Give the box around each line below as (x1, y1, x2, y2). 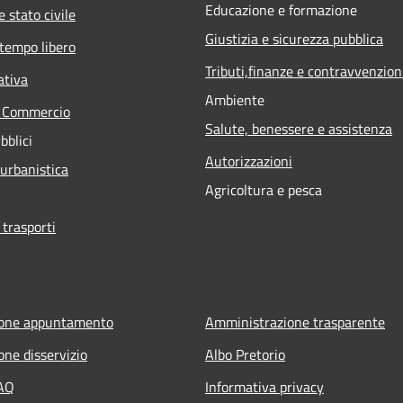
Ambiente (205, 88, 264, 111)
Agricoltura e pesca (205, 178, 322, 201)
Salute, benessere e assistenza (205, 117, 392, 139)
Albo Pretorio (205, 343, 285, 365)
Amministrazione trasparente (205, 310, 385, 333)
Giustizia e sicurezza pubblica (205, 27, 383, 49)
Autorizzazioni (205, 149, 292, 172)
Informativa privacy (205, 375, 324, 398)
